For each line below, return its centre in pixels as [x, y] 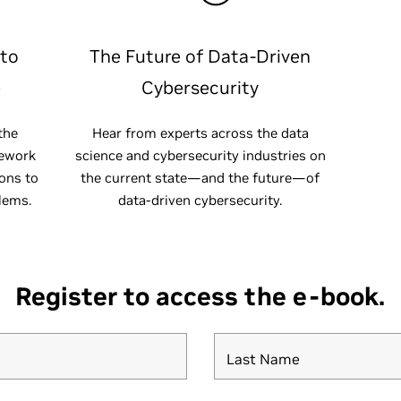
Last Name [263, 359]
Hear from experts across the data [200, 133]
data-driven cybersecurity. [200, 200]
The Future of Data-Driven [200, 56]
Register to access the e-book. [200, 297]
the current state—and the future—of [200, 178]
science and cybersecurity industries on [200, 155]
